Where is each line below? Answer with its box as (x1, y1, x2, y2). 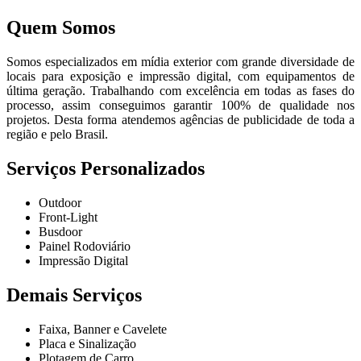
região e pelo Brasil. (6, 127, 108, 142)
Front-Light (39, 210, 98, 224)
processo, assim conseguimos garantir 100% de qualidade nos (6, 98, 355, 113)
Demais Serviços (6, 284, 142, 305)
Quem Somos (6, 17, 115, 39)
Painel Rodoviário (39, 239, 131, 253)
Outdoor (39, 195, 81, 210)
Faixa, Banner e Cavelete (39, 322, 167, 336)
